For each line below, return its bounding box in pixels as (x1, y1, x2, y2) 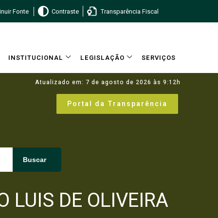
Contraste (51, 6, 79, 16)
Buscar (23, 156, 46, 163)
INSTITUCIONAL (8, 53, 63, 62)
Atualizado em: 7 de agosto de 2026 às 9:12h (35, 78, 181, 87)
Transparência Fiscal (100, 6, 159, 16)
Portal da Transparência (67, 99, 167, 109)
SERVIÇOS (142, 53, 176, 62)
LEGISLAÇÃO (80, 53, 125, 62)
